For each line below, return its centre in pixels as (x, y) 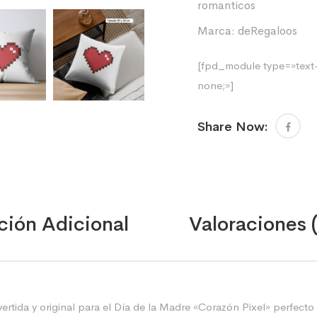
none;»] (215, 85)
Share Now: (233, 127)
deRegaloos (267, 31)
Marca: (218, 31)
